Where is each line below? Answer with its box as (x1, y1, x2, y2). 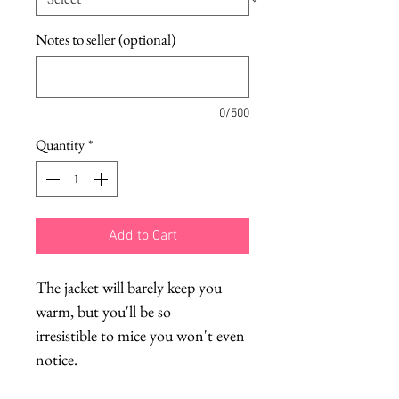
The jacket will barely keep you (36, 276, 222, 297)
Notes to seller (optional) (36, 28, 175, 49)
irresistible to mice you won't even (36, 324, 245, 346)
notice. (36, 348, 77, 370)
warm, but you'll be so (36, 300, 171, 322)
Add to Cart (108, 226, 177, 245)
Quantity (36, 134, 85, 154)
